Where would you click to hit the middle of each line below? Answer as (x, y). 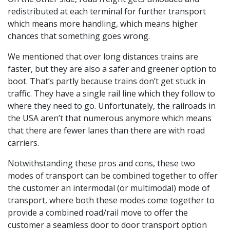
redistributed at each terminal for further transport (107, 12)
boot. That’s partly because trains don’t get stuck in (107, 81)
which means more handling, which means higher (103, 24)
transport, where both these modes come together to (111, 200)
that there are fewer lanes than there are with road (106, 131)
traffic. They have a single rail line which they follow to (111, 94)
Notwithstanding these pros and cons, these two (101, 164)
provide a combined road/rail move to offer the (98, 213)
